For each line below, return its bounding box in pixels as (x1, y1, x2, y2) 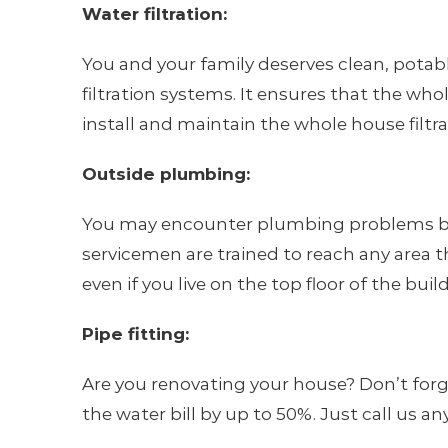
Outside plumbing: (81, 164, 250, 184)
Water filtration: (81, 4, 227, 24)
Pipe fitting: (81, 324, 189, 344)
